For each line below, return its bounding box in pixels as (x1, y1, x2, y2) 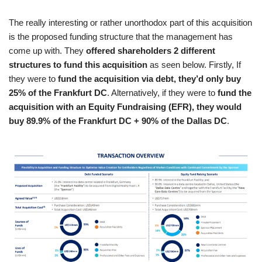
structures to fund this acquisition (9, 59, 147, 70)
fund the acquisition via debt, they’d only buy (58, 73, 241, 84)
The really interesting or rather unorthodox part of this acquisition (9, 17, 252, 27)
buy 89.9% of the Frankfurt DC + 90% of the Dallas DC (9, 115, 227, 126)
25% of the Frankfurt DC (9, 87, 107, 98)
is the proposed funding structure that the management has (9, 31, 233, 42)
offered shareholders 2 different (86, 45, 215, 56)
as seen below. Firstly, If (147, 59, 241, 70)
